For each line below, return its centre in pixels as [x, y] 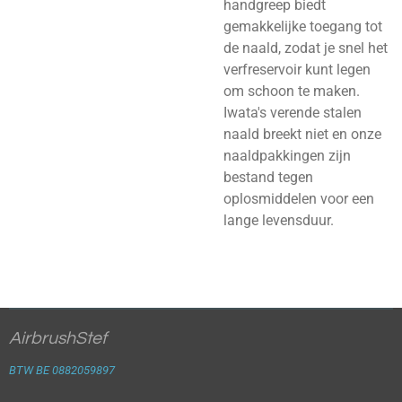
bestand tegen [268, 177]
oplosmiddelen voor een [299, 198]
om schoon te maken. [292, 91]
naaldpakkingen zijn [287, 155]
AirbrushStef [58, 338]
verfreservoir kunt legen [297, 69]
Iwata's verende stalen [293, 112]
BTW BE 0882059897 [62, 370]
